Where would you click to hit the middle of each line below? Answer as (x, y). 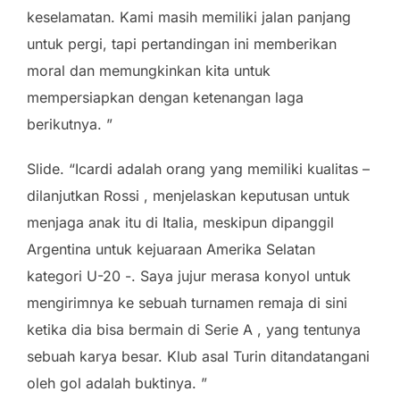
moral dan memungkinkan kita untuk (149, 70)
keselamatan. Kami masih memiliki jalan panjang (189, 17)
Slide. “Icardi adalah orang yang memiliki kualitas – (198, 168)
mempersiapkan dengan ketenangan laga (165, 97)
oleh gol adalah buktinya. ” (117, 383)
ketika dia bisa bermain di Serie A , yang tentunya (194, 329)
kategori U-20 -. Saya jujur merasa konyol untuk (189, 275)
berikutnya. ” (70, 124)
